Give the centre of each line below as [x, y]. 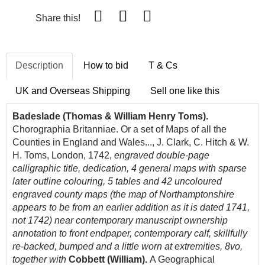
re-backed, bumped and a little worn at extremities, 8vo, [127, 246]
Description [39, 65]
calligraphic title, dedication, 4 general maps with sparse [130, 168]
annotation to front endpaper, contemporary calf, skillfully [130, 233]
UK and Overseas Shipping [73, 91]
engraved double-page [162, 155]
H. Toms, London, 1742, [63, 155]
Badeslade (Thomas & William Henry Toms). [110, 116]
